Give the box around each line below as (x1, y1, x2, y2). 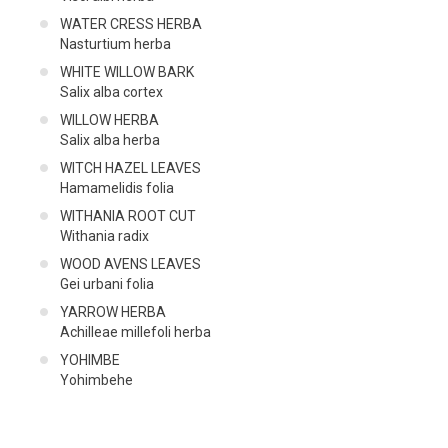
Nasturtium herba (60, 35, 171, 52)
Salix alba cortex (60, 83, 163, 100)
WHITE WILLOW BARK (60, 63, 194, 80)
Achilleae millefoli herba (60, 323, 211, 340)
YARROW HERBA (60, 303, 166, 320)
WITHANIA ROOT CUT (60, 207, 196, 224)
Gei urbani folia (60, 275, 154, 292)
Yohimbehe (60, 371, 133, 388)
